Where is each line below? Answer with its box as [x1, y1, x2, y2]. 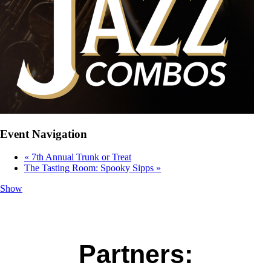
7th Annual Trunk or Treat [29, 152, 131, 163]
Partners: [78, 240, 193, 269]
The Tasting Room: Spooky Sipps [24, 163, 156, 174]
